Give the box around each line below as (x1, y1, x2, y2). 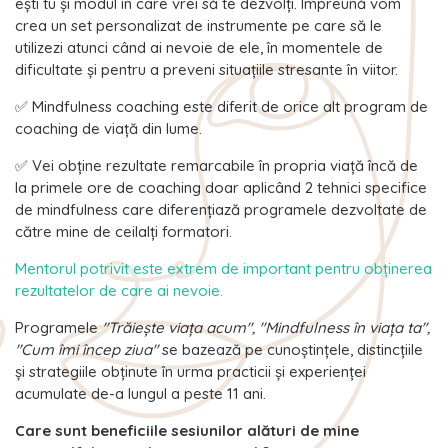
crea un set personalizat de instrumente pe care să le (15, 16, 382, 36)
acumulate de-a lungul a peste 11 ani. (15, 384, 266, 404)
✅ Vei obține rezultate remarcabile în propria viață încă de (15, 156, 418, 176)
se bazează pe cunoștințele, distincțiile (158, 340, 423, 360)
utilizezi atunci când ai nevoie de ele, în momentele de (15, 38, 383, 58)
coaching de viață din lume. (15, 119, 202, 139)
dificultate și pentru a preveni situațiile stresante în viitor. (15, 60, 398, 80)
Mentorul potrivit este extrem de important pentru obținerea (15, 259, 432, 279)
